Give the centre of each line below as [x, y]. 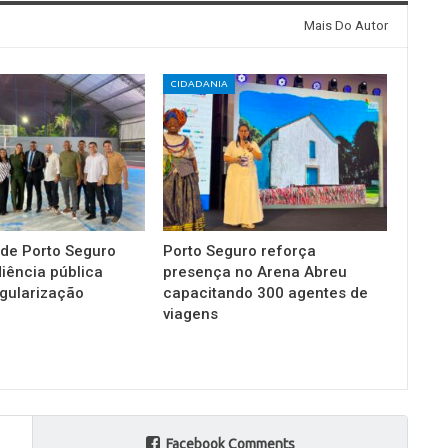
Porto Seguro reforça [240, 250]
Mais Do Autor [345, 26]
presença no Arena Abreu [255, 271]
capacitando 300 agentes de [266, 292]
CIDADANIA [199, 84]
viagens [191, 313]
